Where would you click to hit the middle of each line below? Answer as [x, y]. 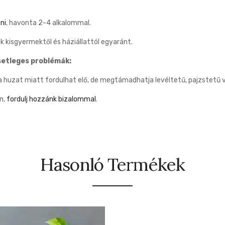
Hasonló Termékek [113, 164]
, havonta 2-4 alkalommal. [48, 23]
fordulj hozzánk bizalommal [51, 99]
